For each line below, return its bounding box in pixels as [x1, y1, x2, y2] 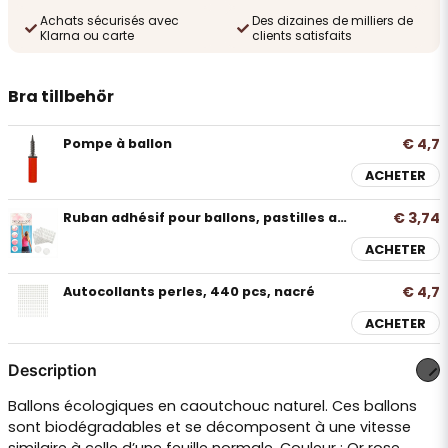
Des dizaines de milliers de [251, 12, 413, 29]
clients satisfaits [251, 27, 352, 44]
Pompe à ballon [63, 135, 172, 152]
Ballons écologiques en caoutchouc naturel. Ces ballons [8, 396, 417, 416]
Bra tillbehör [8, 85, 114, 108]
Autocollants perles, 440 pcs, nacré [63, 283, 315, 300]
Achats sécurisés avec [40, 12, 179, 29]
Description [8, 360, 97, 380]
